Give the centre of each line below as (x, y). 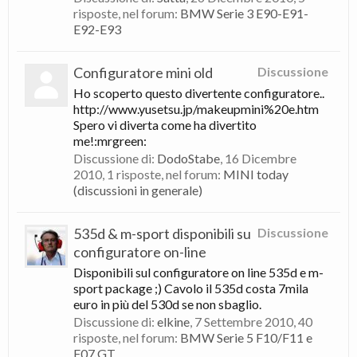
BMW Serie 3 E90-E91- (244, 13)
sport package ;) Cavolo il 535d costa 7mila (191, 288)
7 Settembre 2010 (244, 322)
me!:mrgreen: (110, 141)
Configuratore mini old (143, 73)
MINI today (256, 174)
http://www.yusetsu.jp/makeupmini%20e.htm (196, 109)
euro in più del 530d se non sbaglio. (167, 304)
